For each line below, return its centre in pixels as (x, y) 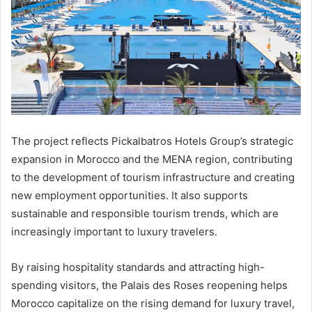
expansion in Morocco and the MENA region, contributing (152, 159)
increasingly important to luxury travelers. (114, 232)
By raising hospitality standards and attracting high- (138, 267)
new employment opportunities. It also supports (130, 196)
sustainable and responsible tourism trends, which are (145, 214)
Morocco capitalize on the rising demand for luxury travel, (153, 304)
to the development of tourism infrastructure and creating (153, 178)
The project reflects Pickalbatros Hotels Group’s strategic (152, 141)
